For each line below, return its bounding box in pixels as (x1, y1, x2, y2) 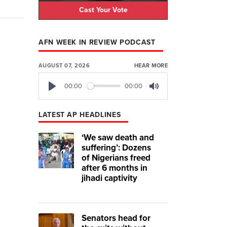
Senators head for (82, 212, 150, 223)
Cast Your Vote (79, 6, 128, 15)
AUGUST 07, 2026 (39, 62, 90, 69)
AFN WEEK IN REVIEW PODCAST (39, 37, 156, 47)
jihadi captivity (82, 172, 137, 183)
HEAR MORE (134, 62, 168, 69)
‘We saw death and (82, 132, 154, 143)
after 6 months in (82, 162, 147, 173)
